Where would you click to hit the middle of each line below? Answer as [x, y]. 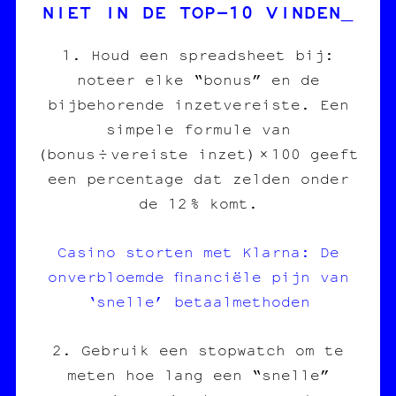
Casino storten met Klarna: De [198, 251]
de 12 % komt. [198, 203]
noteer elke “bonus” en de [198, 79]
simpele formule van [198, 129]
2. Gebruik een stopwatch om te [198, 350]
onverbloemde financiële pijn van [198, 276]
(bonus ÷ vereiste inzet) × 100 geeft [198, 153]
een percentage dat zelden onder [198, 178]
